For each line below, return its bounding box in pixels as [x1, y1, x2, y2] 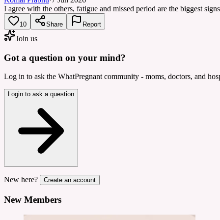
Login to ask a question [8, 90, 74, 98]
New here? [4, 175, 38, 184]
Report [82, 20, 101, 28]
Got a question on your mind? [4, 52, 126, 63]
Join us [16, 34, 37, 43]
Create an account [44, 176, 96, 184]
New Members [4, 194, 61, 205]
